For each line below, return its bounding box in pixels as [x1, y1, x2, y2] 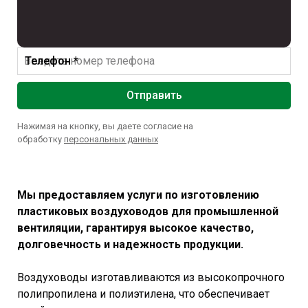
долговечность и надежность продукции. [17, 237, 243, 251]
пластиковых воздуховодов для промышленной [17, 204, 278, 218]
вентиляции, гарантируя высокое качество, [17, 221, 254, 234]
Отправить [126, 88, 182, 102]
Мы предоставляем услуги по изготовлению [17, 188, 259, 201]
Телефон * [25, 54, 78, 67]
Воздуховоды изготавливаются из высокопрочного [17, 270, 285, 284]
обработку [17, 133, 64, 144]
